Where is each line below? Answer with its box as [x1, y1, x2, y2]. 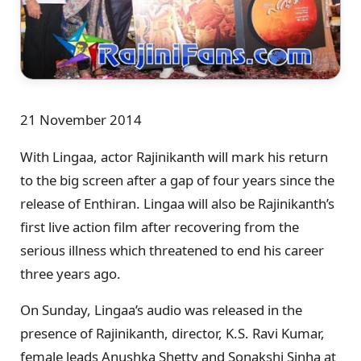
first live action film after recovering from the [20, 217, 299, 236]
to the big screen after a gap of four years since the [20, 170, 334, 189]
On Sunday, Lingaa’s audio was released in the [20, 301, 302, 320]
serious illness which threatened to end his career [20, 240, 324, 259]
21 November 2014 [20, 110, 142, 129]
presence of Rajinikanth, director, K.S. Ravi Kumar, [20, 324, 325, 343]
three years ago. [20, 263, 121, 283]
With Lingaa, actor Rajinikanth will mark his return [20, 147, 328, 166]
